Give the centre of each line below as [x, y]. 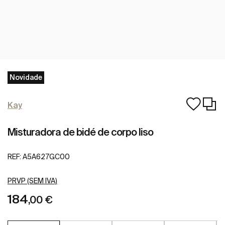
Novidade [26, 77]
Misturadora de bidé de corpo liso [80, 132]
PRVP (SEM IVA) [32, 181]
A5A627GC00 [46, 157]
